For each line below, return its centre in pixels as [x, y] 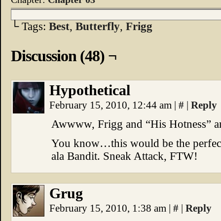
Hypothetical [90, 90]
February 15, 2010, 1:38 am [109, 208]
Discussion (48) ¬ [64, 56]
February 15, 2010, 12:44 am [112, 105]
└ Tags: [30, 26]
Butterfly [98, 26]
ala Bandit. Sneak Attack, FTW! [125, 156]
